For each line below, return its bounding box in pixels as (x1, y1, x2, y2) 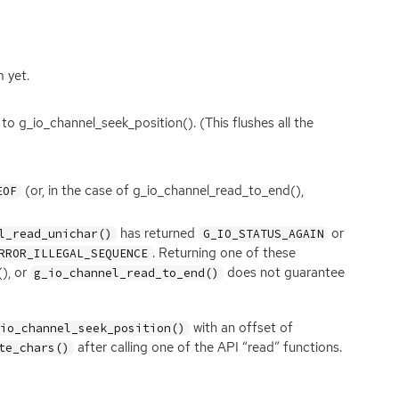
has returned (117, 224, 199, 243)
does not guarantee (223, 264, 345, 282)
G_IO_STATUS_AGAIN (202, 226, 324, 242)
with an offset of (189, 319, 293, 338)
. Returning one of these (152, 244, 297, 263)
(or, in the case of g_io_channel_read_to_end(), (20, 181, 304, 199)
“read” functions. (239, 338, 343, 357)
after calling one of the (74, 338, 218, 357)
